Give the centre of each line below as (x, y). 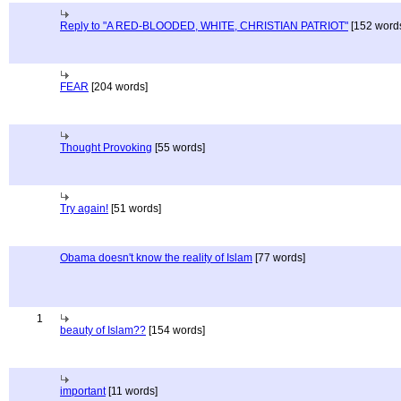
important (83, 391)
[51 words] (135, 209)
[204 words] (118, 87)
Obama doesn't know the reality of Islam (156, 258)
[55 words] (179, 148)
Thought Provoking (106, 148)
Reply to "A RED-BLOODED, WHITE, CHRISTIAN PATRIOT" (204, 26)
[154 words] (175, 330)
